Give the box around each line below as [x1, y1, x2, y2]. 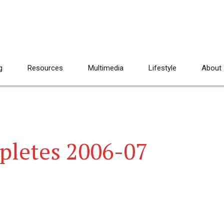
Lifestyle [148, 63, 176, 72]
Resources [27, 63, 63, 72]
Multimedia [88, 63, 123, 72]
